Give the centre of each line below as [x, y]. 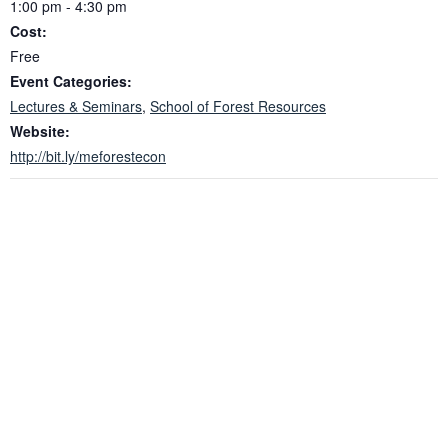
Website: [40, 130]
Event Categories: [71, 80]
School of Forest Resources [238, 105]
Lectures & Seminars [76, 105]
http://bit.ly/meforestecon [88, 155]
